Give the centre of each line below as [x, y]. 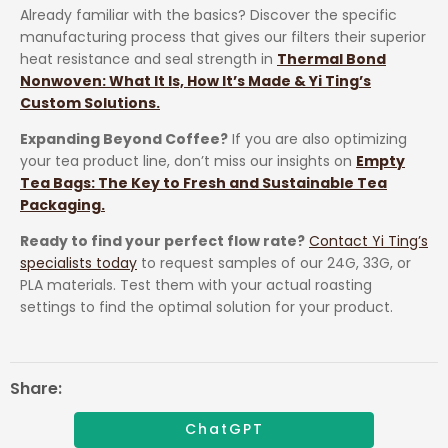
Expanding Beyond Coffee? [124, 138]
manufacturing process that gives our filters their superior [223, 36]
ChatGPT [224, 429]
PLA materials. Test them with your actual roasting [196, 284]
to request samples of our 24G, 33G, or [274, 262]
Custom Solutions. [90, 102]
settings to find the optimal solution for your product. [206, 306]
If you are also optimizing [317, 138]
